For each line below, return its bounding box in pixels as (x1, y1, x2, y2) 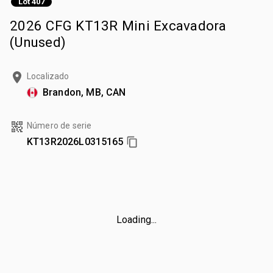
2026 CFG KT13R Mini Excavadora (10, 17, 227, 34)
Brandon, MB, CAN (43, 86, 126, 98)
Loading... (116, 213, 157, 225)
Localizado (27, 71, 69, 81)
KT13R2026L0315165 (27, 135, 124, 147)
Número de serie (27, 120, 92, 130)
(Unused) (10, 34, 66, 50)
